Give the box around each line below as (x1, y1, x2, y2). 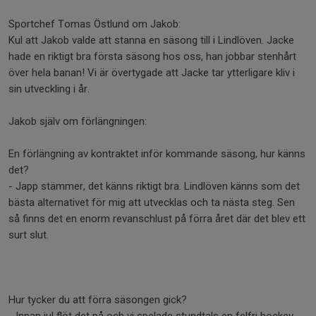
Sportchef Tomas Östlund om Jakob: (8, 17, 181, 30)
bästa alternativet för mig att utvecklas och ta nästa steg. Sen (8, 195, 295, 209)
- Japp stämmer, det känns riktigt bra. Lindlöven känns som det (8, 179, 300, 193)
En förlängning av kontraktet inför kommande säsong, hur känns (8, 147, 305, 160)
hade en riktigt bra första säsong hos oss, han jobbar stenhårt (8, 49, 296, 63)
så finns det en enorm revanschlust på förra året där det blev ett (8, 212, 305, 225)
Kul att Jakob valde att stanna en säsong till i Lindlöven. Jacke (8, 33, 294, 47)
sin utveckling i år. (8, 82, 90, 95)
